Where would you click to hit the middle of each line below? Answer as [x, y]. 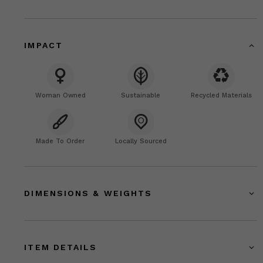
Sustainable [141, 95]
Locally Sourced [141, 141]
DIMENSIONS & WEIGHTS [88, 193]
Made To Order [60, 141]
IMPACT [43, 45]
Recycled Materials [221, 95]
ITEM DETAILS [61, 247]
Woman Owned [60, 95]
